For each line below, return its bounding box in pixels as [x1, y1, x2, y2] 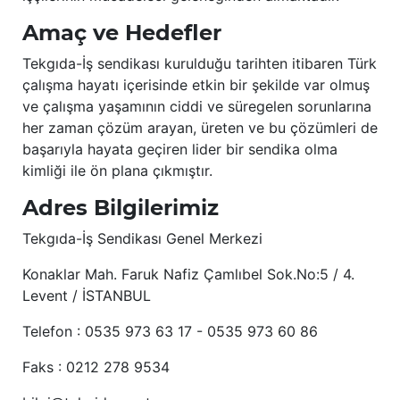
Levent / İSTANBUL [22, 287, 151, 305]
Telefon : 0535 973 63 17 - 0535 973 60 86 [22, 322, 318, 341]
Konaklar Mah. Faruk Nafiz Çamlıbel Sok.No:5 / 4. [22, 265, 354, 284]
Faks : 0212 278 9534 [22, 358, 170, 377]
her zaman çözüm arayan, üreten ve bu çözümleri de [22, 119, 378, 137]
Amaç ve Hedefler [22, 20, 221, 46]
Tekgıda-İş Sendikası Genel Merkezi [22, 229, 262, 248]
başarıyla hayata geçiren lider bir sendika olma [22, 140, 337, 159]
